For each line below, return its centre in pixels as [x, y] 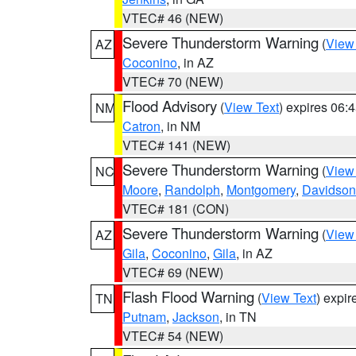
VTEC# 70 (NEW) [173, 81]
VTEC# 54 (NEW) [173, 336]
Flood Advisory [170, 106]
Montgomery [261, 190]
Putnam [144, 317]
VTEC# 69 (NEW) [173, 272]
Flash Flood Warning [188, 296]
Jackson [196, 317]
